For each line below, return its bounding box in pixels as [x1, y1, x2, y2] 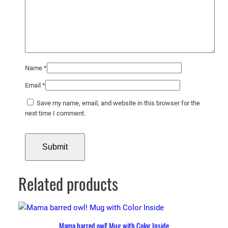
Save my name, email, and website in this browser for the [36, 99, 200, 107]
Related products [18, 173, 118, 195]
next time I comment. [24, 109, 85, 117]
